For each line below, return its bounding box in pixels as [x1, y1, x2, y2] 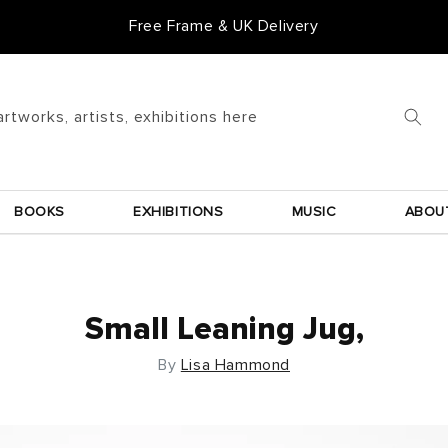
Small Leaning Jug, [84, 313, 364, 346]
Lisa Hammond [180, 356, 290, 373]
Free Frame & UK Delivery [129, 18, 319, 34]
